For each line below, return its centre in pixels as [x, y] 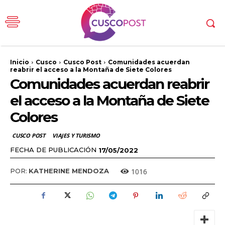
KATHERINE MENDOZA [69, 171]
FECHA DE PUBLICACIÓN [53, 149]
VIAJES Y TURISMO [76, 135]
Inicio [20, 62]
